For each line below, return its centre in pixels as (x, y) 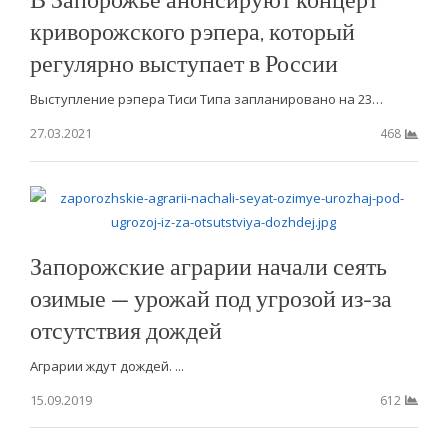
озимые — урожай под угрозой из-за (210, 297)
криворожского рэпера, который (192, 30)
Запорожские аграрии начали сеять (208, 265)
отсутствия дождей (125, 329)
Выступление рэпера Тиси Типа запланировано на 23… (206, 98)
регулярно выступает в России (183, 62)
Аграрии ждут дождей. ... (106, 365)
